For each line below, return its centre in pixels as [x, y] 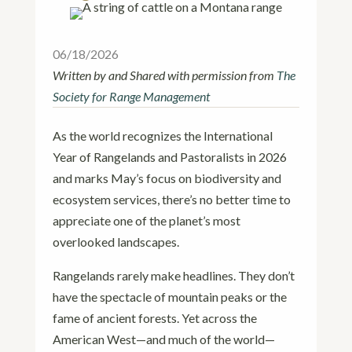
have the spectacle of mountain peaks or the [170, 297]
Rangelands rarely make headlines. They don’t [174, 275]
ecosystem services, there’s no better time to [172, 199]
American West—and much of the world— [164, 339]
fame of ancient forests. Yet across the [155, 318]
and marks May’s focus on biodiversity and [167, 178]
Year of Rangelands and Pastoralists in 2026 [170, 157]
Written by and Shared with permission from [165, 75]
